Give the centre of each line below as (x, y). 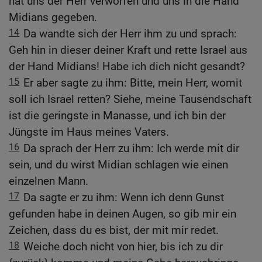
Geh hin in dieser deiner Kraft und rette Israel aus (128, 50)
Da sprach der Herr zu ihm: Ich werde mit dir (131, 149)
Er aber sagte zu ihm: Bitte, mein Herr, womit (133, 83)
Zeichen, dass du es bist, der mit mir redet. (114, 230)
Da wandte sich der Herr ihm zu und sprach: (130, 34)
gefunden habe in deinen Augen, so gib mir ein (123, 214)
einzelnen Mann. (49, 181)
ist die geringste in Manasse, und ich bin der (117, 116)
